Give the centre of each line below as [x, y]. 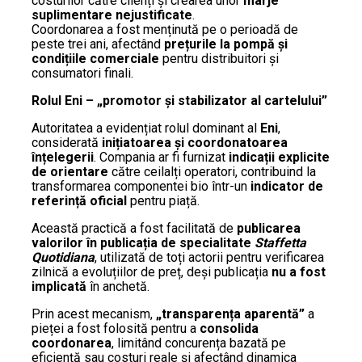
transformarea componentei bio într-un [141, 186]
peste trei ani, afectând [98, 44]
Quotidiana [63, 257]
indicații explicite [279, 157]
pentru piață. [163, 201]
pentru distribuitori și [219, 59]
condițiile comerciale [95, 59]
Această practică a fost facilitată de [134, 228]
